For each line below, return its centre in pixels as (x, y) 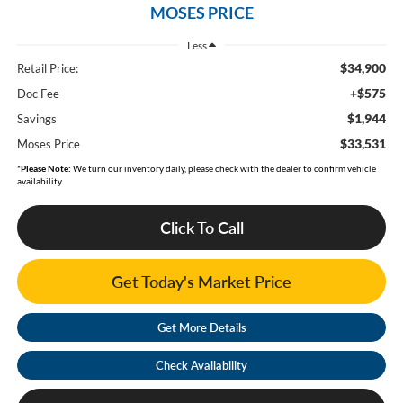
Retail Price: (47, 69)
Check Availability (201, 366)
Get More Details (201, 328)
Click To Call (201, 228)
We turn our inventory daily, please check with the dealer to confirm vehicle (223, 169)
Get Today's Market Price (201, 282)
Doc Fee (38, 94)
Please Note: (45, 169)
